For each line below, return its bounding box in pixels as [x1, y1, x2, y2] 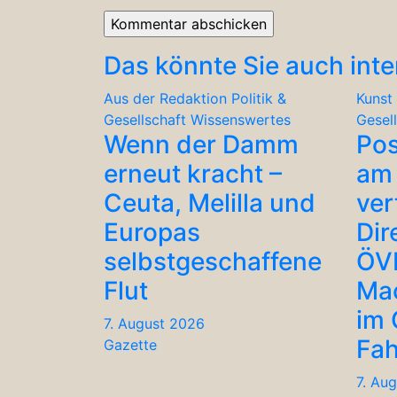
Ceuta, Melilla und [104, 187, 315, 218]
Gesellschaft [104, 110, 186, 128]
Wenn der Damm [104, 128, 299, 160]
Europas [104, 216, 200, 247]
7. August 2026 [104, 314, 205, 332]
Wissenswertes [191, 110, 291, 128]
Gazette [104, 335, 157, 354]
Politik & [231, 89, 286, 107]
